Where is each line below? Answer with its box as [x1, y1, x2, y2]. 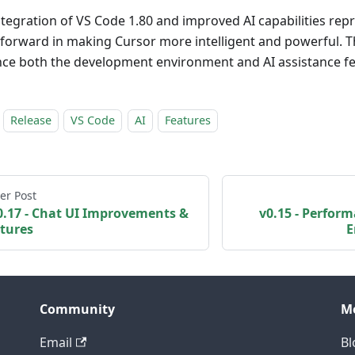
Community [40, 300, 115, 318]
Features [165, 113, 212, 128]
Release [10, 113, 52, 128]
